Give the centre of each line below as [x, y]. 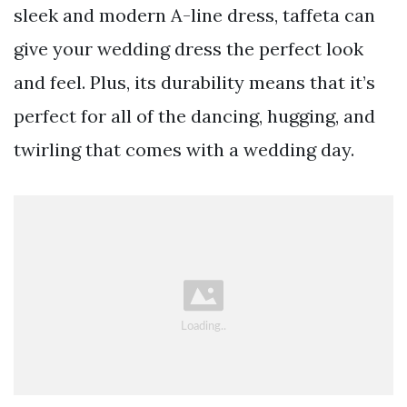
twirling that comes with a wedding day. [184, 149]
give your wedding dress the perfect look [189, 48]
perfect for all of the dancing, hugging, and [194, 115]
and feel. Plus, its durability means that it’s [194, 82]
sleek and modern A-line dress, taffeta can [194, 15]
